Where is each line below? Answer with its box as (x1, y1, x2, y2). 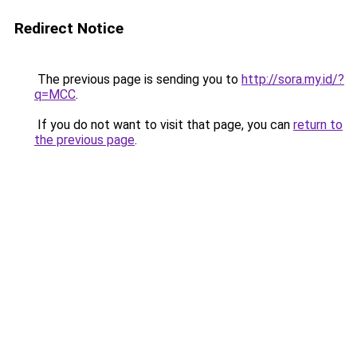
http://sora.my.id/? (241, 72, 344, 87)
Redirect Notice (14, 19, 124, 37)
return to (293, 117, 343, 132)
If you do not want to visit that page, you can (34, 117, 293, 132)
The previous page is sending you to (34, 72, 241, 87)
